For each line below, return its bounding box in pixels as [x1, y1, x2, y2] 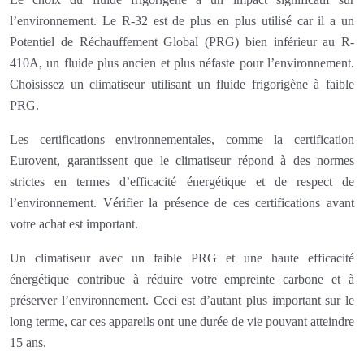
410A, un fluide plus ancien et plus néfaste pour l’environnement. [10, 55, 354, 70]
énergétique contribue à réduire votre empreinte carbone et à [10, 271, 354, 286]
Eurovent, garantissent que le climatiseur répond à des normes [10, 153, 354, 167]
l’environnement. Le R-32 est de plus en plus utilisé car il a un [10, 13, 354, 28]
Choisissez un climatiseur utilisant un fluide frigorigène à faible [10, 76, 354, 91]
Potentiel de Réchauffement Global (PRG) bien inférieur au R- [10, 34, 354, 49]
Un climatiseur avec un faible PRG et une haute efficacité [10, 250, 354, 265]
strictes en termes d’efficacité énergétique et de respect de [10, 174, 354, 188]
